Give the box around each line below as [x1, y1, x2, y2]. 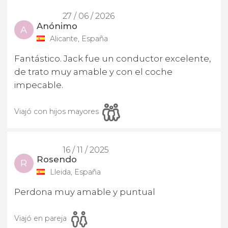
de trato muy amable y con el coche [14, 66, 173, 77]
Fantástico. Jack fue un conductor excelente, [14, 53, 211, 64]
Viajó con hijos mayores [14, 106, 99, 116]
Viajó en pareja [14, 214, 67, 223]
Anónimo [37, 20, 78, 31]
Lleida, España [49, 167, 101, 177]
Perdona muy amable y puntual [14, 186, 155, 197]
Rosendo [37, 154, 77, 164]
